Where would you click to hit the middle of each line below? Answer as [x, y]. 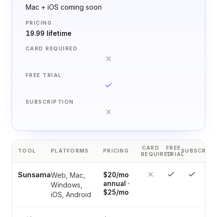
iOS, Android [71, 194]
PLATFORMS [70, 151]
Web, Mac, [68, 175]
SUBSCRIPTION [50, 102]
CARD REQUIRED [52, 48]
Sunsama [34, 174]
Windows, [67, 185]
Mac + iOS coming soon [64, 7]
